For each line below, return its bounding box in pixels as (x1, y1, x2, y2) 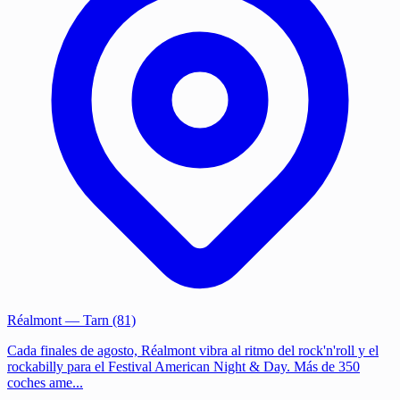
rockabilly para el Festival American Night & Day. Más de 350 (7, 358, 360, 374)
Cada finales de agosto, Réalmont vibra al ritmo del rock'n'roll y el (7, 342, 379, 358)
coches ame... (7, 374, 83, 390)
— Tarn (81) (62, 312, 136, 328)
